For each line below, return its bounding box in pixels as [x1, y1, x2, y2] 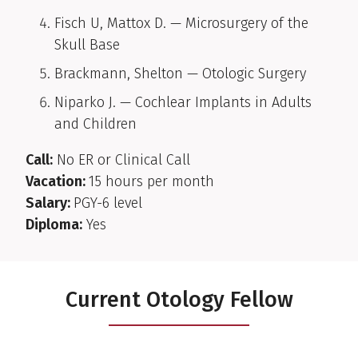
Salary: [26, 194, 74, 213]
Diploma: [26, 216, 82, 234]
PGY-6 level [74, 194, 142, 213]
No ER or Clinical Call [53, 151, 190, 169]
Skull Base [54, 36, 120, 54]
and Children [54, 115, 137, 133]
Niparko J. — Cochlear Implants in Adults [54, 93, 312, 112]
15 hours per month [89, 173, 214, 191]
